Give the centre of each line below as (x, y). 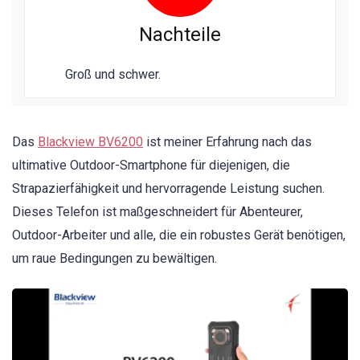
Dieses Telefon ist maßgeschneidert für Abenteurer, (157, 212)
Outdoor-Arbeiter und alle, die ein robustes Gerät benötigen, (179, 235)
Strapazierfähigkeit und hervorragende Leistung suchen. (168, 189)
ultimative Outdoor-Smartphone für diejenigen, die (151, 166)
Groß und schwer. (113, 75)
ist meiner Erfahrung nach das (227, 142)
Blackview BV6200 (90, 142)
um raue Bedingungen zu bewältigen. (115, 259)
